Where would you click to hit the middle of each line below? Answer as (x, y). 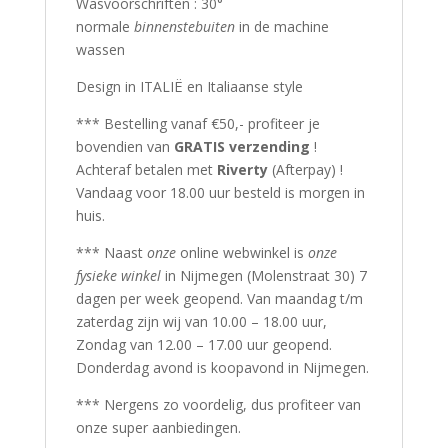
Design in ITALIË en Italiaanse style (189, 86)
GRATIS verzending (243, 146)
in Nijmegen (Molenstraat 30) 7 (263, 275)
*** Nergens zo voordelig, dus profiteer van (218, 404)
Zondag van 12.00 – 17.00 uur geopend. (203, 344)
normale (104, 26)
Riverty (244, 169)
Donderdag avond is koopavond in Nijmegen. (222, 367)
